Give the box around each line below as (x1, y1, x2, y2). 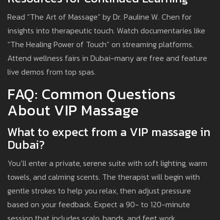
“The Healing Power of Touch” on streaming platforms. (7, 38, 193, 51)
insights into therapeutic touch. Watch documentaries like (7, 25, 205, 37)
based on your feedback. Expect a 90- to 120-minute (7, 198, 190, 211)
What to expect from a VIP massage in (7, 123, 210, 141)
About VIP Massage (7, 99, 139, 122)
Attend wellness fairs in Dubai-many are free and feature (7, 52, 207, 64)
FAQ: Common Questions (7, 83, 176, 106)
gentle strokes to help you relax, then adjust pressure (7, 185, 191, 197)
